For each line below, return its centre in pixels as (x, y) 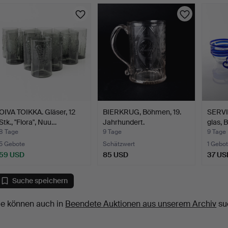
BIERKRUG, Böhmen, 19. (142, 112)
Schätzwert (119, 144)
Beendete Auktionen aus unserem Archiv (141, 204)
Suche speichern (40, 181)
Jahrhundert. (124, 122)
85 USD (116, 154)
